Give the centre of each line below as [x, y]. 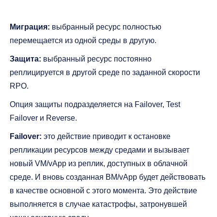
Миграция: [30, 27]
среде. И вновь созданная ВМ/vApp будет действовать [108, 177]
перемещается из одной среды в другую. [83, 41]
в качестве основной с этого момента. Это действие [103, 191]
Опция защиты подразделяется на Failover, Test [95, 105]
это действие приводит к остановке [106, 137]
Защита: [25, 59]
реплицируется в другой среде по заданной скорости [105, 73]
